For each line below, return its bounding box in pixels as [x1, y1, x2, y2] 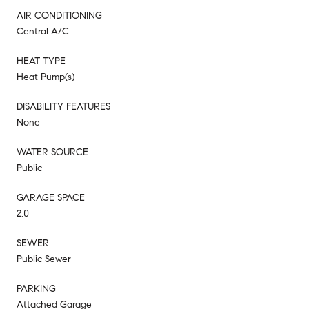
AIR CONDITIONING [17, 9, 102, 21]
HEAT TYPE [17, 54, 66, 67]
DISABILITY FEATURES [17, 100, 110, 112]
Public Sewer [17, 252, 71, 265]
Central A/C [17, 25, 69, 37]
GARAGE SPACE [17, 191, 85, 203]
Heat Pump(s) [17, 70, 74, 83]
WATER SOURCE [17, 146, 88, 158]
